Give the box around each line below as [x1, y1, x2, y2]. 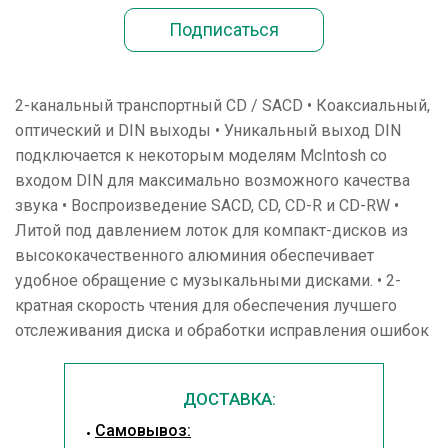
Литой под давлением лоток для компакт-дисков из [15, 221, 408, 240]
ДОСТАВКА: [182, 389, 276, 409]
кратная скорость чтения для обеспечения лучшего [15, 296, 397, 315]
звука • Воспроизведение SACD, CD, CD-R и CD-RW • [15, 196, 399, 215]
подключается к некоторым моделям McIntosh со [15, 146, 387, 165]
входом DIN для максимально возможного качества [15, 171, 410, 190]
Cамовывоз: [95, 421, 191, 440]
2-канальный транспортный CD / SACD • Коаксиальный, [15, 96, 430, 115]
